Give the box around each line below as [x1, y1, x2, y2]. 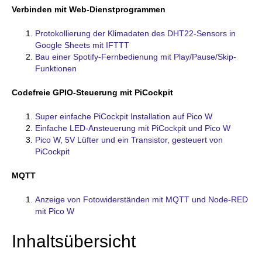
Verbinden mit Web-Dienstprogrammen [12, 5, 166, 15]
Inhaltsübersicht [12, 232, 136, 251]
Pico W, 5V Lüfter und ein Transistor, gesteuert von [35, 135, 223, 145]
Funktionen [35, 64, 77, 74]
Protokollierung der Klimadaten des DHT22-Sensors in [35, 29, 236, 39]
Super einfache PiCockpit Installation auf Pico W [35, 112, 212, 122]
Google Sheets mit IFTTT [35, 40, 129, 50]
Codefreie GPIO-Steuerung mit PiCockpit [12, 88, 173, 98]
